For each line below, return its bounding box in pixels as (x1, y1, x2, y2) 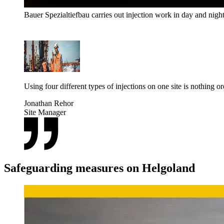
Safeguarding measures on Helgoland (4, 161, 195, 175)
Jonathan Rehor (24, 98, 73, 107)
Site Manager (24, 107, 66, 116)
